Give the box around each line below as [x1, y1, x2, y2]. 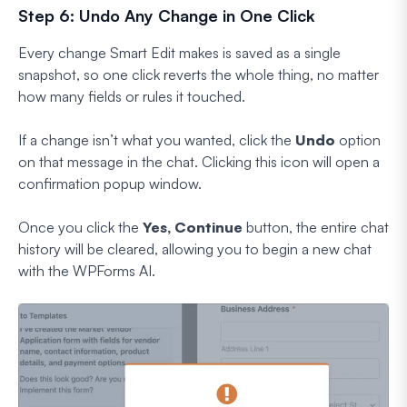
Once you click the [18, 217, 143, 236]
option [335, 130, 381, 149]
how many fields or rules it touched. [18, 86, 245, 105]
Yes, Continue [143, 217, 243, 236]
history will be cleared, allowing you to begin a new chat [18, 239, 372, 258]
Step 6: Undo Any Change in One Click [18, 5, 315, 25]
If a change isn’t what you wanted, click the [18, 130, 295, 149]
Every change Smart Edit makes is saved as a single [18, 43, 341, 62]
